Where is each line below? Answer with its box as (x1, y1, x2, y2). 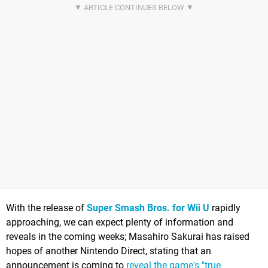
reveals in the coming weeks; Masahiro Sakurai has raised (6, 230, 249, 242)
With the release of (6, 202, 87, 214)
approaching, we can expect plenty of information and (6, 216, 233, 228)
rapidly (209, 202, 240, 214)
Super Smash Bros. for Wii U (87, 202, 209, 214)
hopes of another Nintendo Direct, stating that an (6, 245, 211, 257)
